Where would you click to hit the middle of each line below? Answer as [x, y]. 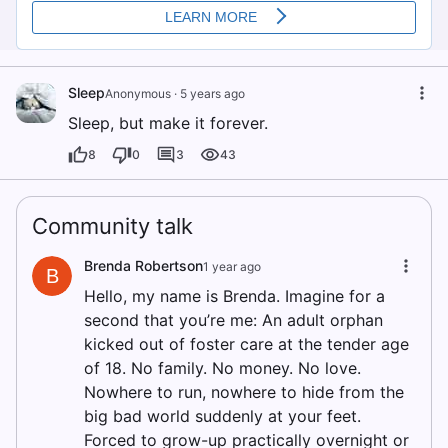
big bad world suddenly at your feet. [222, 416]
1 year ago [232, 267]
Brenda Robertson [143, 266]
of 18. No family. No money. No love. [222, 368]
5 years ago [212, 94]
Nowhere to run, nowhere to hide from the [244, 392]
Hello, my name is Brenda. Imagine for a [234, 296]
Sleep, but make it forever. [168, 123]
